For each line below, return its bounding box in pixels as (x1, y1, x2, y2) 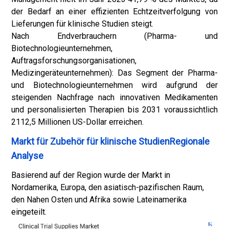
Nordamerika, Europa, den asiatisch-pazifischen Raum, (11, 182, 204, 192)
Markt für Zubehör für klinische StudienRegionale (11, 136, 210, 147)
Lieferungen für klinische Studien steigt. (11, 19, 153, 29)
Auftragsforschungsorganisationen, (11, 56, 136, 65)
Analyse (11, 150, 43, 161)
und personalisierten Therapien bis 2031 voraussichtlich (11, 105, 218, 114)
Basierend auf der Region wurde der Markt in (11, 170, 170, 180)
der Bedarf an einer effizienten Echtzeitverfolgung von (11, 7, 218, 16)
